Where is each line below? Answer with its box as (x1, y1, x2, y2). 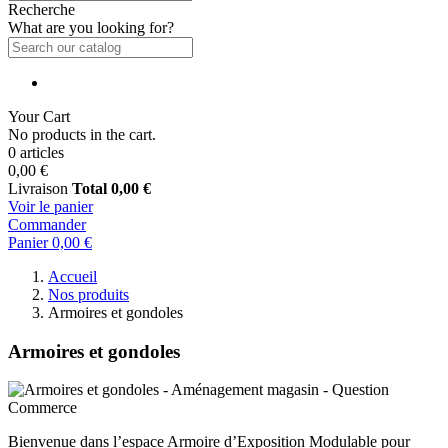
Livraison (8, 180, 68, 197)
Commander (8, 216, 86, 233)
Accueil (48, 268, 97, 285)
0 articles (8, 144, 64, 161)
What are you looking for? (8, 19, 174, 36)
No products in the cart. (8, 126, 156, 143)
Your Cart (8, 108, 70, 125)
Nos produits (48, 286, 129, 303)
